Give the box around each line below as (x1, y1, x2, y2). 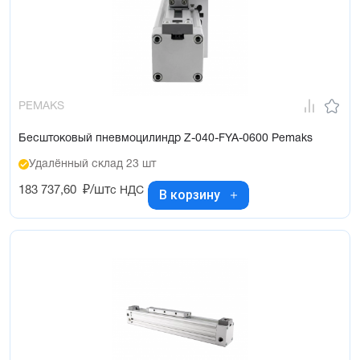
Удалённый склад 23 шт (29, 158, 156, 170)
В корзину (159, 187, 220, 203)
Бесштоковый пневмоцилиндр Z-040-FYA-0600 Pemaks (18, 133, 313, 144)
